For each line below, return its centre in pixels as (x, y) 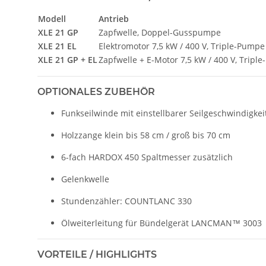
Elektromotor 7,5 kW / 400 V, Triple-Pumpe (182, 46)
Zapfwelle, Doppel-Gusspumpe (160, 33)
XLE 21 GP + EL (68, 60)
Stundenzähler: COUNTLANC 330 (126, 201)
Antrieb (114, 19)
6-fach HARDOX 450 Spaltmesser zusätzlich (147, 157)
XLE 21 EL (57, 46)
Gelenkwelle (85, 179)
